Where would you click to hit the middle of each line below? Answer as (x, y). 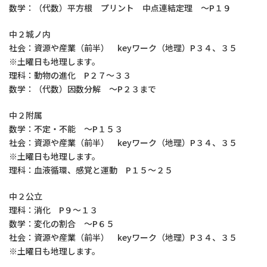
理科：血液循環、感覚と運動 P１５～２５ (91, 170)
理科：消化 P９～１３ (53, 210)
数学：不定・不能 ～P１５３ (66, 129)
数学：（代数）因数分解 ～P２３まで (83, 89)
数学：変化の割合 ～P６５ (62, 223)
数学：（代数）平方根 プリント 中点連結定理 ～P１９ (120, 8)
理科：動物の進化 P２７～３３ (70, 75)
